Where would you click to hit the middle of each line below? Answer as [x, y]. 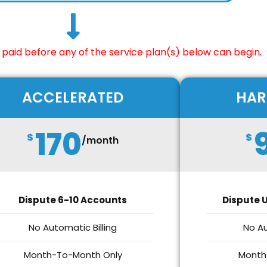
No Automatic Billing [73, 227]
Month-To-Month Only [73, 255]
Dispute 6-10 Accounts [73, 200]
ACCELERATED [73, 97]
